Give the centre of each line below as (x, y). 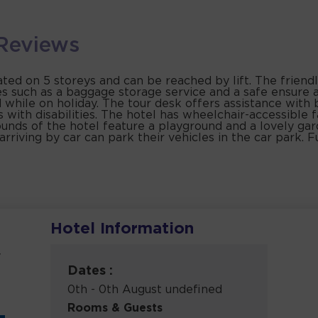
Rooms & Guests (115, 309)
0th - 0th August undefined (145, 290)
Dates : (91, 272)
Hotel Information (122, 230)
